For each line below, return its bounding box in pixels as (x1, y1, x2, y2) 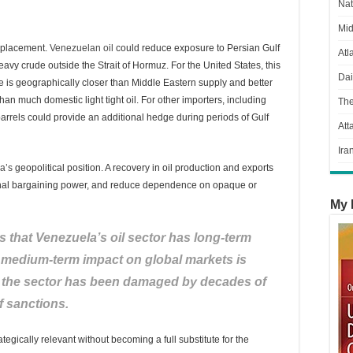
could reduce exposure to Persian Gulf (113, 43, 280, 54)
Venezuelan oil (50, 43, 113, 54)
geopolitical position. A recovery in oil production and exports (13, 162, 273, 173)
